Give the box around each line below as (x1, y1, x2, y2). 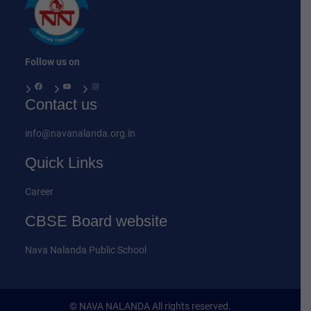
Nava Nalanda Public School (25, 244, 147, 255)
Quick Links (25, 154, 104, 171)
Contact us (25, 96, 98, 113)
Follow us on (25, 56, 81, 67)
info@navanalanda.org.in (25, 128, 136, 139)
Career (25, 186, 54, 197)
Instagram (90, 80, 99, 90)
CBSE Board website (25, 212, 168, 230)
